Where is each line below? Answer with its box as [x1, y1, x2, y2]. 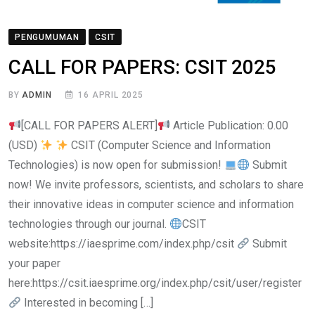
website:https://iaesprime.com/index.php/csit [8, 237, 237, 251]
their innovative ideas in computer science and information [8, 198, 294, 212]
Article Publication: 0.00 [170, 119, 289, 133]
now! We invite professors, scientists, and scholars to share [8, 178, 304, 192]
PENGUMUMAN [15, 32, 79, 43]
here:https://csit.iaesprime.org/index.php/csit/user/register [8, 276, 302, 290]
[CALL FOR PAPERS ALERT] [21, 119, 158, 133]
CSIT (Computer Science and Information [68, 139, 271, 153]
